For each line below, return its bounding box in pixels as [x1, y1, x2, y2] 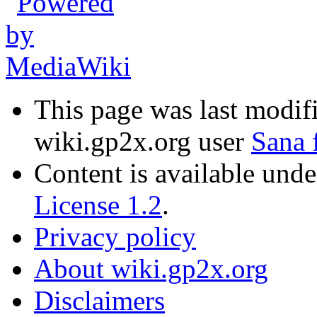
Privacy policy [34, 221, 196, 253]
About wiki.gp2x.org [34, 253, 268, 284]
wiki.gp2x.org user [34, 126, 251, 157]
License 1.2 [34, 190, 162, 221]
